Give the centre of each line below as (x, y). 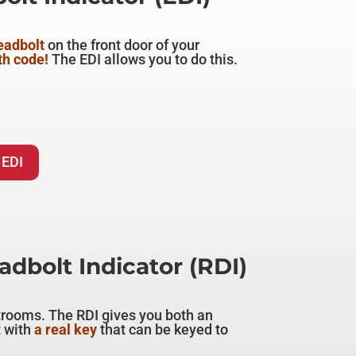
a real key (65, 330)
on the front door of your (122, 45)
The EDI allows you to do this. (144, 60)
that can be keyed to (162, 330)
